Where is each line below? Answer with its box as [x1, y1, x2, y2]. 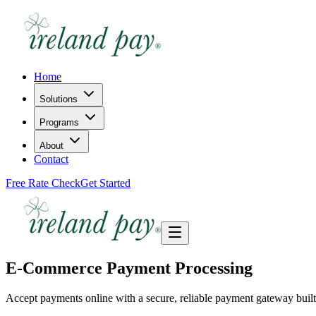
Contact [34, 153, 68, 165]
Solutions [39, 94, 78, 104]
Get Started [80, 177, 130, 189]
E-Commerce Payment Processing [6, 258, 253, 277]
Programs [39, 117, 79, 128]
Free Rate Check [6, 177, 80, 189]
